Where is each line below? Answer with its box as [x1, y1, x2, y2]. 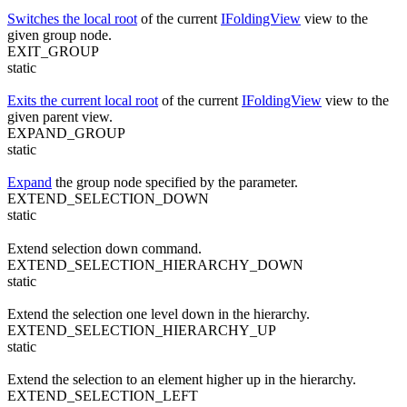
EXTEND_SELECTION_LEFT [7, 388, 198, 404]
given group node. [7, 26, 112, 43]
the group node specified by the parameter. [52, 174, 298, 191]
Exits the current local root [7, 92, 158, 108]
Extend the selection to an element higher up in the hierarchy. [7, 372, 356, 388]
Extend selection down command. [7, 240, 202, 256]
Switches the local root [7, 10, 137, 26]
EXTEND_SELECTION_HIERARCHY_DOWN [7, 256, 303, 273]
